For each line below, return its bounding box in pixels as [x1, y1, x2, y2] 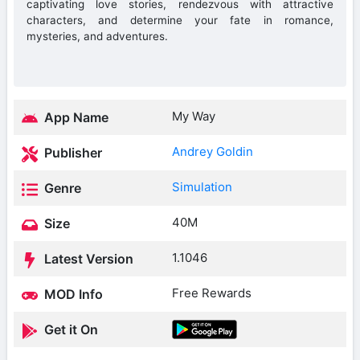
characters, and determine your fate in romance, [27, 14, 333, 27]
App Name [41, 109, 108, 126]
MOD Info [41, 286, 103, 303]
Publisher [41, 145, 102, 162]
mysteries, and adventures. [27, 30, 168, 43]
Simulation [172, 179, 232, 195]
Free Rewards [172, 285, 252, 301]
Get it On [41, 321, 98, 338]
